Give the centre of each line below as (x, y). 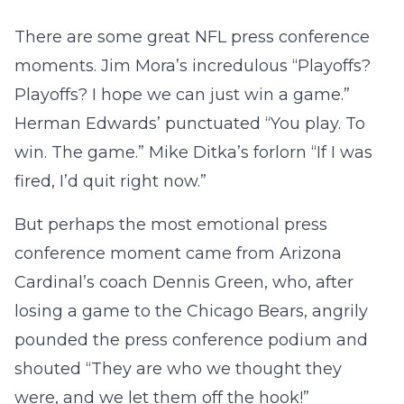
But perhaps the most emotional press (171, 225)
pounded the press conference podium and (191, 340)
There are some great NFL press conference (192, 37)
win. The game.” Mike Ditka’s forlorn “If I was (193, 152)
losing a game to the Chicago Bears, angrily (191, 311)
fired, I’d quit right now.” (110, 181)
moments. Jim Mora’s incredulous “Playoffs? (193, 66)
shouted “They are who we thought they (178, 369)
